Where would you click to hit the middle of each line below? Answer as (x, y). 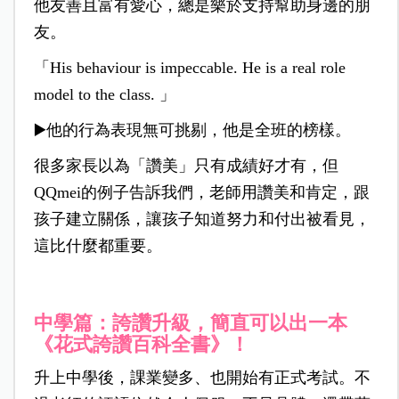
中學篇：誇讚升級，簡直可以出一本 (190, 323)
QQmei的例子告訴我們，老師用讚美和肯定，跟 (201, 193)
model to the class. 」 (104, 95)
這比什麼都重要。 (98, 246)
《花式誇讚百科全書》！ (141, 345)
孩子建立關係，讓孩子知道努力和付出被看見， (202, 220)
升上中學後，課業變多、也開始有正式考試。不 (202, 378)
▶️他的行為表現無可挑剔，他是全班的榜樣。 (192, 130)
